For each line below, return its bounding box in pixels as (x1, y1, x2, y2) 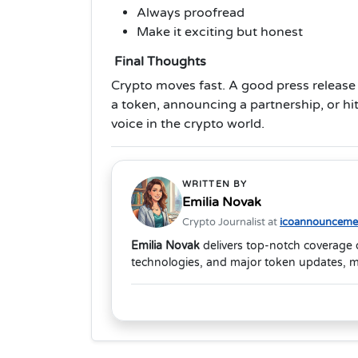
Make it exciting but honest (137, 24, 303, 41)
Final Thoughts (111, 54, 206, 70)
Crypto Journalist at (182, 216, 280, 229)
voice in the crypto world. (111, 116, 265, 133)
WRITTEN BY (182, 179, 247, 190)
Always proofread (137, 5, 245, 22)
